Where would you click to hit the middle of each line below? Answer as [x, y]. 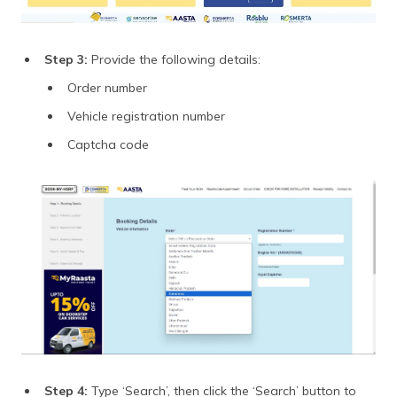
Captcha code [108, 144]
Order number [107, 87]
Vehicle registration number [146, 116]
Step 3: [66, 59]
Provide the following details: [174, 59]
